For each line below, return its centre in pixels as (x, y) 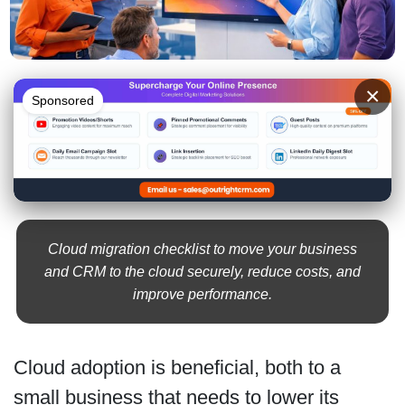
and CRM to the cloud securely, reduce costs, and (202, 272)
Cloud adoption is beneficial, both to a (177, 368)
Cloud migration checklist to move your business (202, 250)
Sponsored (62, 100)
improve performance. (202, 295)
